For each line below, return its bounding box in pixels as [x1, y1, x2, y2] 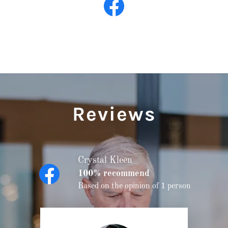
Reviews [72, 102, 156, 126]
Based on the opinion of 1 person [78, 182, 191, 191]
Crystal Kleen [78, 156, 132, 165]
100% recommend [78, 169, 150, 179]
